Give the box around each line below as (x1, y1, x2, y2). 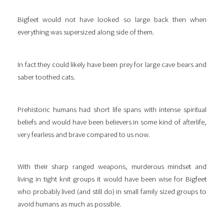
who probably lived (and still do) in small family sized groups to (17, 187, 206, 196)
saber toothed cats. (17, 72, 75, 81)
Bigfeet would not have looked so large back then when (17, 15, 206, 24)
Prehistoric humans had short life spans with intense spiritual (17, 104, 206, 114)
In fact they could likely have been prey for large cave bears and (17, 59, 206, 69)
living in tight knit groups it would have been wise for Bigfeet (17, 174, 206, 184)
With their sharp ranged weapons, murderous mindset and (17, 162, 206, 171)
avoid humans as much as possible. (17, 199, 121, 209)
